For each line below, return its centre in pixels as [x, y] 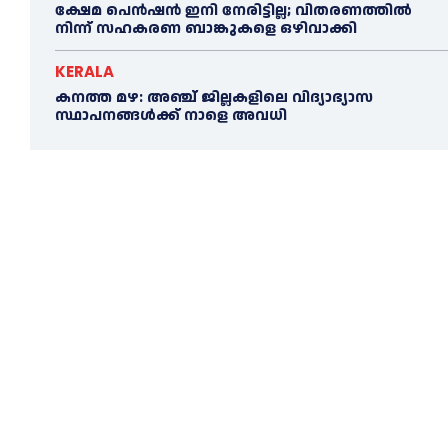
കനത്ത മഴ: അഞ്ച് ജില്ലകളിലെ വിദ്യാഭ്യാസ [214, 98]
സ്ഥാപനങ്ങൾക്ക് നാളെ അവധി [171, 116]
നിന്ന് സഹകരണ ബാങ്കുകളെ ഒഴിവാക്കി [206, 29]
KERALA [84, 72]
